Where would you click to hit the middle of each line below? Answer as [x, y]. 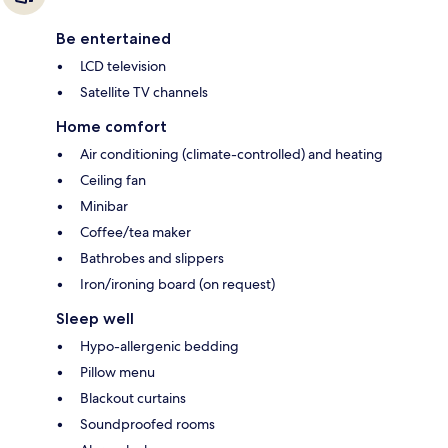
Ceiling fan [113, 179]
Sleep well [95, 318]
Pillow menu [117, 371]
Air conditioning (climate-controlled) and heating [231, 153]
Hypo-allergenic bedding [159, 345]
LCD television [123, 65]
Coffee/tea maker [135, 231]
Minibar [104, 205]
